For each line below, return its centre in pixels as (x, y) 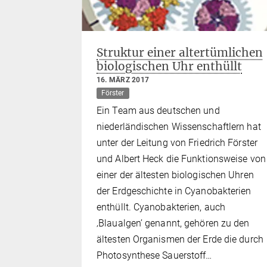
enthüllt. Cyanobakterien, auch (161, 207)
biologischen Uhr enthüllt (169, 66)
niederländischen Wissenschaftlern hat (179, 127)
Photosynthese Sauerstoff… (154, 256)
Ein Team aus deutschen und (158, 111)
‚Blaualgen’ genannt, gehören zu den (173, 223)
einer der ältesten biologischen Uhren (175, 175)
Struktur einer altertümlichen (180, 53)
